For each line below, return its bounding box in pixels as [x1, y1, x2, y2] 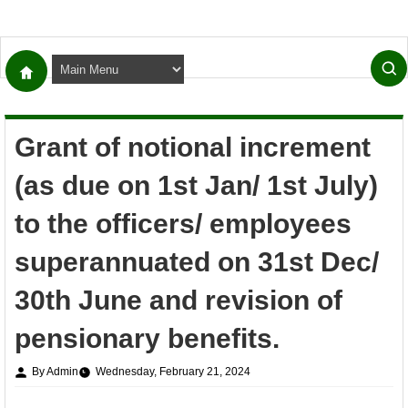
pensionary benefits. [15, 323, 280, 353]
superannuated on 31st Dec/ [15, 247, 379, 277]
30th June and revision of [15, 285, 342, 315]
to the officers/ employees [15, 209, 352, 239]
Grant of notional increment [15, 132, 371, 162]
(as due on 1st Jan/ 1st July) [15, 170, 378, 200]
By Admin [32, 365, 78, 378]
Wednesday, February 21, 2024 [96, 365, 250, 378]
